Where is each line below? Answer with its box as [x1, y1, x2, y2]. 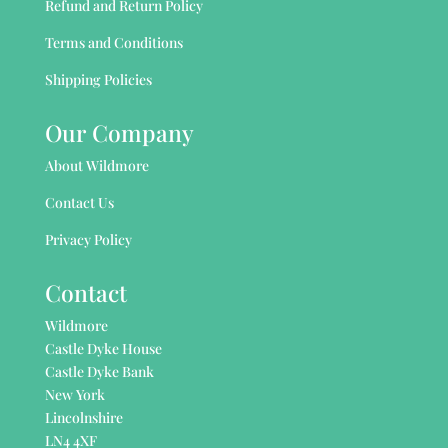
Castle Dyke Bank [44, 361, 154, 381]
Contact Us [44, 192, 114, 212]
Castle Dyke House [44, 338, 162, 358]
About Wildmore [44, 155, 149, 175]
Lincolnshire [44, 407, 123, 427]
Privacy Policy [44, 229, 132, 249]
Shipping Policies [44, 69, 152, 89]
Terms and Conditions [44, 32, 183, 52]
